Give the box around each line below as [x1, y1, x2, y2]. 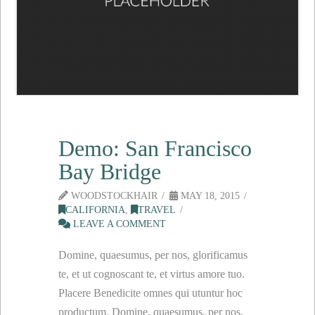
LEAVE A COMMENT [70, 219, 167, 230]
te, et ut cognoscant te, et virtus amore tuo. [58, 268, 245, 281]
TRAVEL [138, 205, 176, 216]
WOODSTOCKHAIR [68, 191, 158, 202]
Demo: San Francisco [58, 136, 252, 162]
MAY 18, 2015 [178, 191, 240, 202]
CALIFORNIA [65, 205, 126, 216]
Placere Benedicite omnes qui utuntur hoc [58, 287, 243, 300]
